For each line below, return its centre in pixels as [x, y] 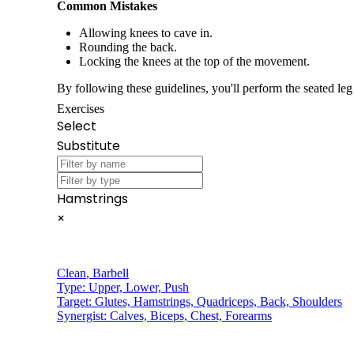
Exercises [81, 108]
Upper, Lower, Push [139, 287]
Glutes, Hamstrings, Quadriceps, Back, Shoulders [218, 301]
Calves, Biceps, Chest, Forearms [191, 315]
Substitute [88, 145]
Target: [76, 301]
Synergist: [83, 315]
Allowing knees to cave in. [146, 32]
